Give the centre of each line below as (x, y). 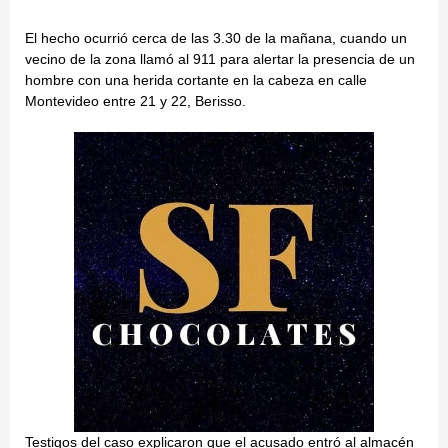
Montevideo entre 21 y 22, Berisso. (135, 100)
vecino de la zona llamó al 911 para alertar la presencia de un (220, 58)
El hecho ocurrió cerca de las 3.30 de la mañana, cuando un (216, 37)
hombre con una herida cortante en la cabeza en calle (196, 79)
